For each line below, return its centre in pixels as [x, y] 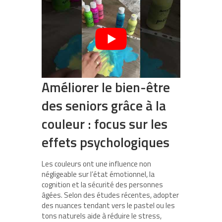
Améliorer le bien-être [106, 87]
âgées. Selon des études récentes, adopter [110, 195]
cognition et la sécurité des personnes [102, 184]
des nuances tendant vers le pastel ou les [108, 205]
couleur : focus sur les [105, 123]
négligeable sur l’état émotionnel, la [98, 174]
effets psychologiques [106, 142]
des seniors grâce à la [104, 105]
